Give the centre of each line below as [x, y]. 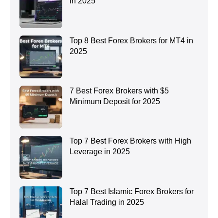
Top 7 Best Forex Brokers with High [131, 141]
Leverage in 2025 [100, 152]
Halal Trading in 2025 [107, 202]
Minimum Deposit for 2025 [115, 101]
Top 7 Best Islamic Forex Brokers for [132, 191]
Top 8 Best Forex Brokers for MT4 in [132, 40]
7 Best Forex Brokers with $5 [119, 91]
